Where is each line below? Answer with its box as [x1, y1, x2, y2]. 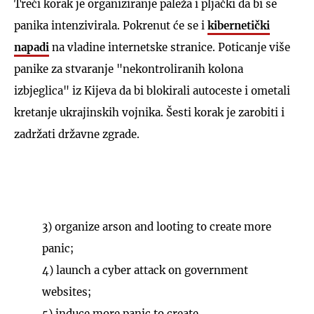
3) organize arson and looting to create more [42, 219, 271, 233]
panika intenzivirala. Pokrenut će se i [14, 18, 207, 32]
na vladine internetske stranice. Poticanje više [52, 40, 290, 54]
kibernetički [207, 18, 270, 32]
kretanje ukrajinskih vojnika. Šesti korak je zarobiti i [14, 105, 285, 119]
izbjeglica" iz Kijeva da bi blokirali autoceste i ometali [14, 83, 290, 97]
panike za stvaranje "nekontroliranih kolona [14, 62, 243, 76]
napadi [14, 40, 49, 54]
